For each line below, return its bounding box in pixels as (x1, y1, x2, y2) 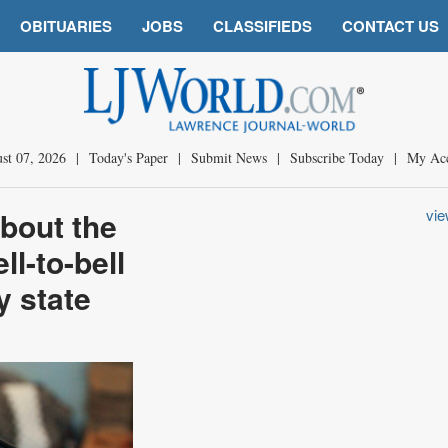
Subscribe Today (289, 148, 384, 167)
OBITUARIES (20, 15, 112, 37)
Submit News (190, 148, 267, 167)
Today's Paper (88, 148, 168, 167)
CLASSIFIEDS (213, 15, 312, 37)
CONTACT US (342, 15, 439, 37)
